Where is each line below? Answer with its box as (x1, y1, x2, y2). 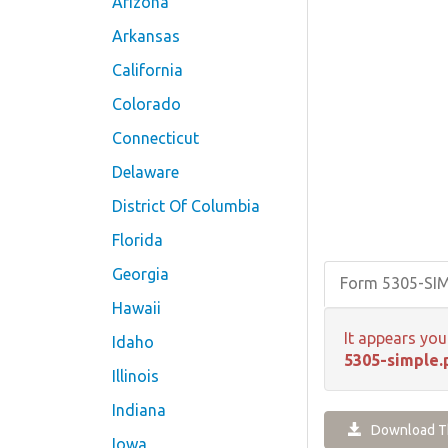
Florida (112, 231, 163, 249)
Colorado (112, 95, 181, 113)
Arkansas (112, 27, 180, 45)
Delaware (112, 163, 179, 181)
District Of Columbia (112, 197, 260, 215)
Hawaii (112, 299, 161, 317)
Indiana (112, 401, 166, 419)
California (112, 61, 183, 79)
